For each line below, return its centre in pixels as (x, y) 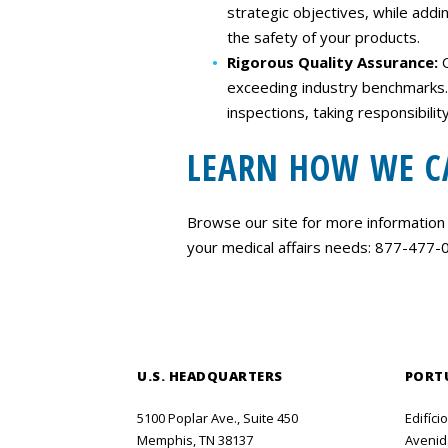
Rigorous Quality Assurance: (334, 62)
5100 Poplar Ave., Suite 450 (217, 418)
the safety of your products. (323, 37)
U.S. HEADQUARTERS (210, 376)
